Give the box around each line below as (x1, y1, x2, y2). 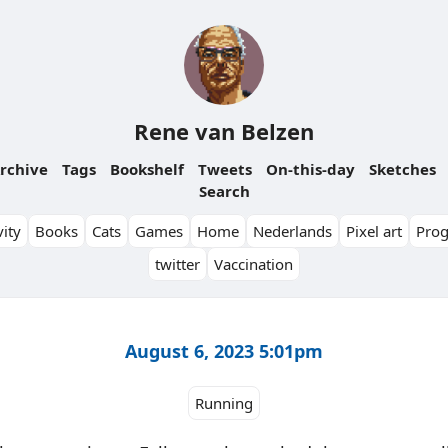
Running (195, 393, 253, 414)
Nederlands (253, 221, 332, 241)
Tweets (198, 159, 252, 179)
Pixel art (346, 221, 402, 241)
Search (198, 181, 250, 201)
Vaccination (214, 254, 293, 274)
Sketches (369, 159, 436, 179)
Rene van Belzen (134, 116, 314, 146)
